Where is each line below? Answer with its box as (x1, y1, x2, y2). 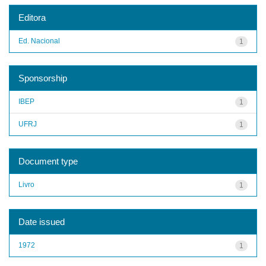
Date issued (18, 216, 65, 227)
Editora (18, 12, 46, 23)
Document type (18, 156, 78, 166)
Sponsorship (18, 72, 67, 83)
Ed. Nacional (18, 36, 60, 45)
